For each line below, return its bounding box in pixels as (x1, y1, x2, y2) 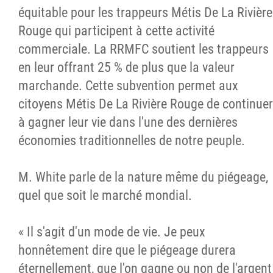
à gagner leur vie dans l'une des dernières (18, 114, 238, 130)
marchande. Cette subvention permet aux (18, 77, 238, 93)
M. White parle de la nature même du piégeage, (18, 169, 268, 185)
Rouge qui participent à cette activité (18, 23, 214, 38)
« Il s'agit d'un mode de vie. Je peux (18, 224, 205, 239)
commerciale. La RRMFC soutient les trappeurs (18, 41, 269, 57)
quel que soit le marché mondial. (18, 187, 192, 203)
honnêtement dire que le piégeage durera (18, 242, 236, 258)
